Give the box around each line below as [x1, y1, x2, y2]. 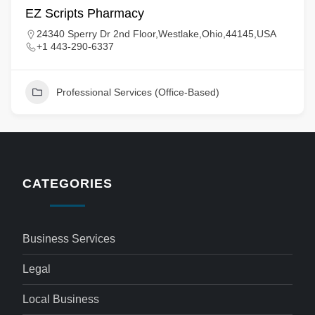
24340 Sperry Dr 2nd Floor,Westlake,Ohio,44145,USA [37, 28, 276, 39]
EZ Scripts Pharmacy [25, 6, 144, 20]
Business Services [22, 233, 116, 245]
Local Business [22, 293, 100, 305]
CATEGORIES [22, 176, 112, 191]
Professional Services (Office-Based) [56, 86, 219, 98]
